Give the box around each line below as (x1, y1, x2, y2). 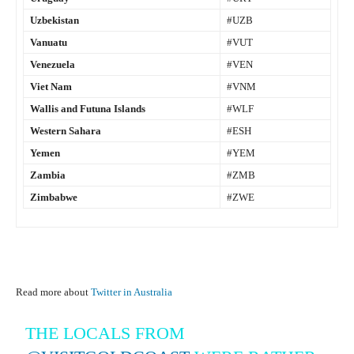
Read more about (16, 286, 91, 299)
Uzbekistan (30, 14, 79, 27)
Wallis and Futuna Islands (30, 103, 145, 115)
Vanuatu (30, 36, 67, 49)
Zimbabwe (30, 191, 77, 204)
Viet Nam (30, 81, 72, 93)
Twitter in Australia (91, 286, 175, 299)
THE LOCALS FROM (25, 323, 186, 344)
